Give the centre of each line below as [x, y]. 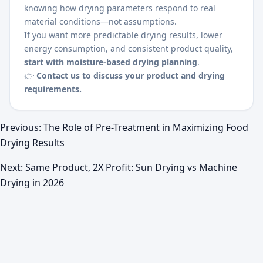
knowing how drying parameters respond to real [120, 8]
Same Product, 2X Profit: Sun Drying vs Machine [131, 167]
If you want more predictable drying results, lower [123, 35]
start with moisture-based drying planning [111, 62]
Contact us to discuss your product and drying [131, 75]
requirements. [53, 89]
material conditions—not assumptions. [100, 21]
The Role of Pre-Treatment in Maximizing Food [146, 127]
